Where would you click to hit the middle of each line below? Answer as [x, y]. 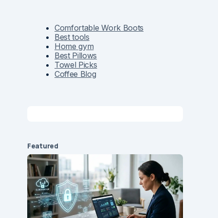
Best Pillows [76, 55]
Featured [43, 146]
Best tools [72, 37]
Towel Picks [76, 65]
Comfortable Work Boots [99, 28]
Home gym [74, 46]
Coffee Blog [75, 74]
